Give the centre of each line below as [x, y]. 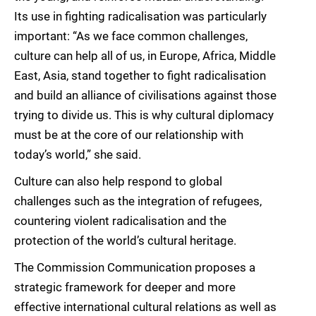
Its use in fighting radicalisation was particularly [140, 17]
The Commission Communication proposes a [135, 268]
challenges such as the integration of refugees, [138, 201]
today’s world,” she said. [78, 155]
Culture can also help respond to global [118, 182]
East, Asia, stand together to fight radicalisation [140, 76]
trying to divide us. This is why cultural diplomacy [144, 115]
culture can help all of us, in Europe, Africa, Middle [145, 56]
